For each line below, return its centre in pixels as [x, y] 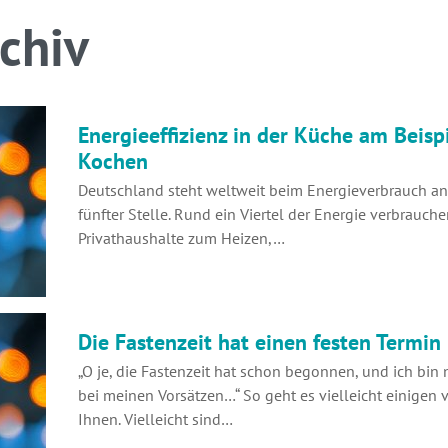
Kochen [113, 160]
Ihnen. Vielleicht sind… [155, 418]
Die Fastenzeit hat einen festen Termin [259, 341]
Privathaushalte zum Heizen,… [181, 237]
